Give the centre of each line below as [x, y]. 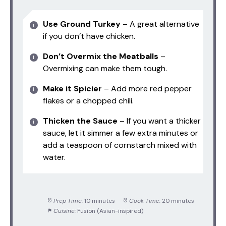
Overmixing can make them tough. [105, 68]
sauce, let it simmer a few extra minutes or [121, 133]
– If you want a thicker [159, 121]
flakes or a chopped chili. [88, 100]
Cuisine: [64, 211]
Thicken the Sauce [80, 121]
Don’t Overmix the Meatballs [101, 56]
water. [54, 157]
